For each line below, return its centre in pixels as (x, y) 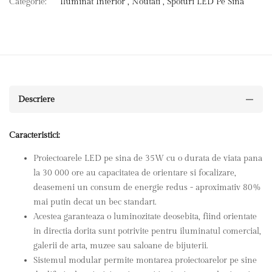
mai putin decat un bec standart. (95, 202)
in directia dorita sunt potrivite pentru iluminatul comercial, (147, 232)
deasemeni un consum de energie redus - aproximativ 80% (147, 188)
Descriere (36, 99)
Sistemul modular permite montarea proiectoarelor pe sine (145, 261)
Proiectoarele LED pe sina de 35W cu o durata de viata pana (148, 159)
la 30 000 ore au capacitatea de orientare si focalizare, (135, 173)
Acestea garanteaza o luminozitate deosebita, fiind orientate (145, 217)
